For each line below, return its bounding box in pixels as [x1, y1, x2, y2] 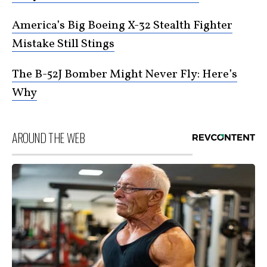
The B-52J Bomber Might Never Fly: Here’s [12, 66, 237, 83]
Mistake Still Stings [12, 36, 114, 53]
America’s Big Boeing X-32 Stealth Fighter [12, 17, 232, 35]
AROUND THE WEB [12, 129, 85, 147]
